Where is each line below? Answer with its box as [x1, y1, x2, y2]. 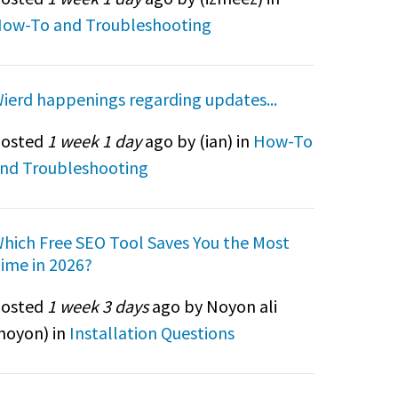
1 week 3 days [46, 294, 148, 317]
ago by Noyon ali [147, 294, 277, 317]
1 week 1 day [46, 129, 141, 152]
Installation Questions [68, 321, 235, 344]
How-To [252, 129, 313, 152]
